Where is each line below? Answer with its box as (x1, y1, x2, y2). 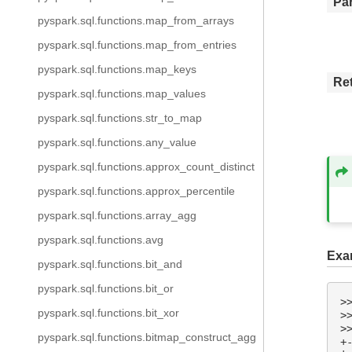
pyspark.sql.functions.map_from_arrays (38, 14, 234, 27)
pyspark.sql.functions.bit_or (38, 282, 174, 295)
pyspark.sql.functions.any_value (38, 136, 196, 148)
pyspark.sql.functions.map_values (38, 87, 206, 100)
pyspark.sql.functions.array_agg (38, 209, 196, 222)
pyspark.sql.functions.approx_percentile (38, 185, 235, 197)
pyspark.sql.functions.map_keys (38, 63, 196, 75)
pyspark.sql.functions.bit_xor (38, 306, 179, 319)
